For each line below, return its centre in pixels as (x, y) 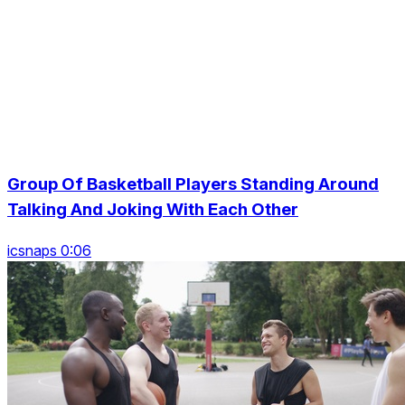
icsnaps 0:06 (49, 250)
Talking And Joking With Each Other (153, 209)
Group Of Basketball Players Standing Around (193, 184)
